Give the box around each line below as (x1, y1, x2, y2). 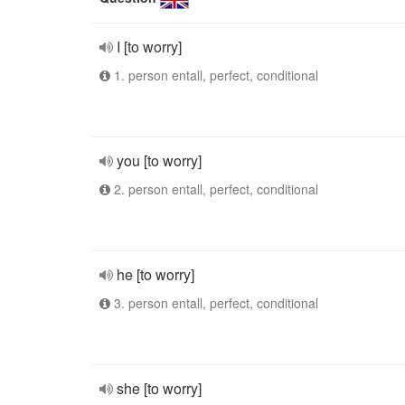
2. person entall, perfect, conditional (110, 180, 318, 198)
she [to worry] (117, 378, 202, 399)
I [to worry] (117, 36, 182, 57)
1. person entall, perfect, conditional (110, 66, 318, 84)
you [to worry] (117, 150, 202, 171)
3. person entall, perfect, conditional (110, 294, 318, 312)
